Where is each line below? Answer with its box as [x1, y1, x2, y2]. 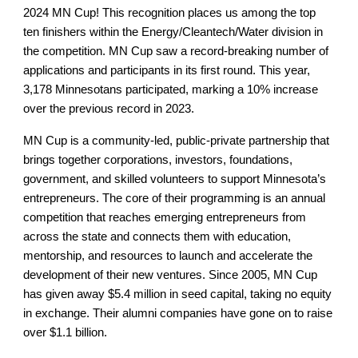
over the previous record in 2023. [23, 102, 195, 116]
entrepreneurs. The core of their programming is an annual [23, 192, 326, 205]
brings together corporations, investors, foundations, [23, 153, 293, 167]
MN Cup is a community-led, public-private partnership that [23, 134, 330, 148]
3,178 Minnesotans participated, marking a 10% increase [23, 83, 319, 97]
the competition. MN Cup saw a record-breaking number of [23, 45, 329, 58]
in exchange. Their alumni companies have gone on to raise [23, 307, 333, 320]
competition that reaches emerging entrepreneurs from [23, 211, 307, 225]
